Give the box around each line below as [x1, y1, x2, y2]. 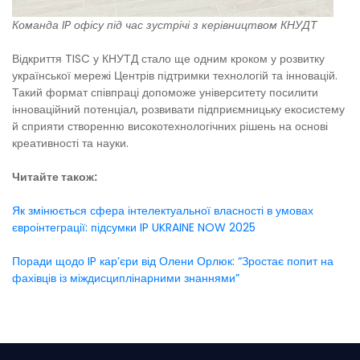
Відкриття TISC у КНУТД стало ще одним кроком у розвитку [12, 50, 325, 67]
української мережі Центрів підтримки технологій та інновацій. [12, 67, 337, 84]
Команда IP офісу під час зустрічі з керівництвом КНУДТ [12, 16, 317, 33]
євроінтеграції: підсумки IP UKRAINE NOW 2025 [12, 219, 256, 235]
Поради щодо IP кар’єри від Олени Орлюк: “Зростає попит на [12, 252, 333, 269]
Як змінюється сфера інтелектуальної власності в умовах [12, 202, 313, 219]
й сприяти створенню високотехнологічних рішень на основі [12, 117, 328, 134]
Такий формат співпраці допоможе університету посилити [12, 84, 318, 100]
